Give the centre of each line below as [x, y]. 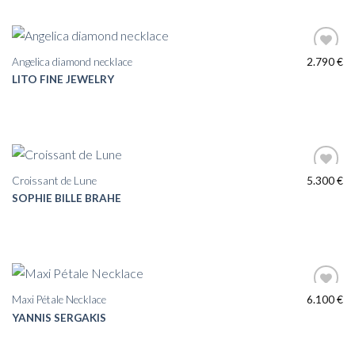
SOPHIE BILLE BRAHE [66, 198]
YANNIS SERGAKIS [59, 317]
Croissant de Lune [54, 180]
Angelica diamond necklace [72, 61]
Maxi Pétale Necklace [59, 300]
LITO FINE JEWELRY [63, 79]
